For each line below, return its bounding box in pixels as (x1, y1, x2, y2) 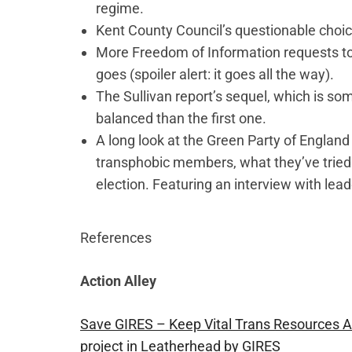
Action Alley (80, 273, 156, 290)
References (80, 229, 152, 247)
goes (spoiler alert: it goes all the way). (96, 66, 334, 83)
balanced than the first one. (96, 110, 269, 127)
